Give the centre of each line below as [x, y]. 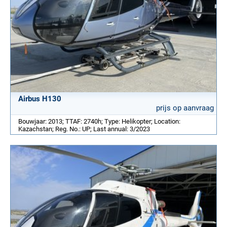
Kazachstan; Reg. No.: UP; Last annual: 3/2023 [84, 129]
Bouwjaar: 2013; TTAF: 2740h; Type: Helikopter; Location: [99, 122]
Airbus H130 [40, 99]
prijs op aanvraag [185, 108]
